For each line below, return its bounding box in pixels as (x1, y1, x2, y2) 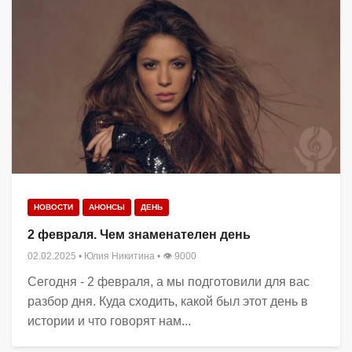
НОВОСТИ (34, 202, 73, 211)
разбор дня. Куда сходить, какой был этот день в (27, 294, 308, 308)
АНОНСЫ (89, 202, 125, 211)
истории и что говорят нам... (27, 313, 191, 328)
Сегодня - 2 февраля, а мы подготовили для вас (27, 274, 310, 288)
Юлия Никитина (84, 250, 155, 262)
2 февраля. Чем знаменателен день (27, 227, 251, 241)
